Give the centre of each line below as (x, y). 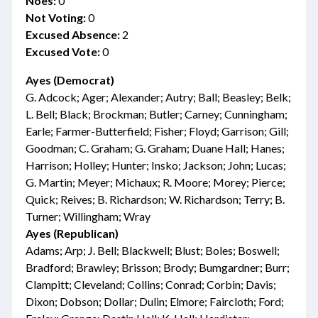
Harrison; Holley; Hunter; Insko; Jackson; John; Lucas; (156, 165)
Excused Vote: (63, 51)
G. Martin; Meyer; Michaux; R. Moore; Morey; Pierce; (155, 182)
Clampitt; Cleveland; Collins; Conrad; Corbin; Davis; (151, 284)
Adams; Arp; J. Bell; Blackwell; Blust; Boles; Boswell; (153, 250)
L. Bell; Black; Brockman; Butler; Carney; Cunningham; (157, 114)
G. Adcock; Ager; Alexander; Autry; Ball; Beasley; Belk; (158, 97)
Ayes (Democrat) (70, 80)
